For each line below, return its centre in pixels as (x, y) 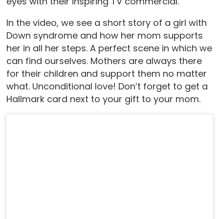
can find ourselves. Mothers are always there (104, 61)
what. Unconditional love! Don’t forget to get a (107, 87)
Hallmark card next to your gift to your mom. (103, 99)
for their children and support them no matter (106, 74)
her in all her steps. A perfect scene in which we (109, 48)
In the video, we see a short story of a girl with (106, 23)
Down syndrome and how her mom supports (104, 36)
